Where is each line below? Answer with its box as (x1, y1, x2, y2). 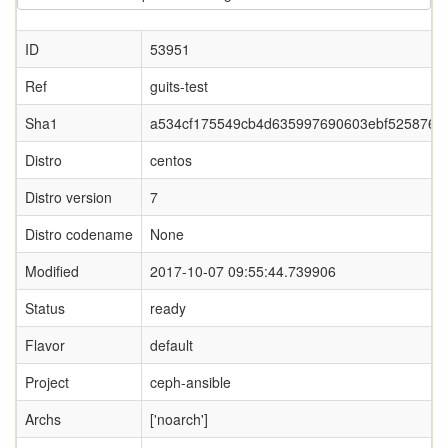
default (150, 335, 193, 355)
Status (25, 298, 65, 318)
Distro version (25, 187, 112, 207)
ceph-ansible (150, 372, 231, 392)
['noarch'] (150, 409, 208, 429)
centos (150, 150, 192, 170)
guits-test (150, 76, 208, 96)
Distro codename (25, 224, 133, 244)
